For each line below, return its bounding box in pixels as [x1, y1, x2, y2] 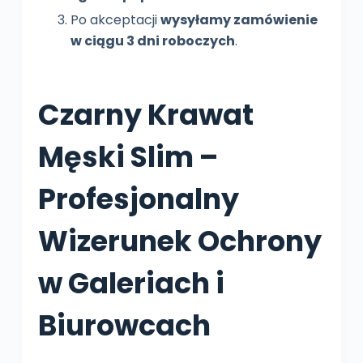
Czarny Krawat [37, 95, 254, 135]
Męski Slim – [37, 137, 218, 177]
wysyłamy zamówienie [160, 10, 318, 29]
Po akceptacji [70, 10, 160, 29]
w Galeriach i [37, 263, 224, 304]
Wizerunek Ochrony [37, 221, 322, 262]
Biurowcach [37, 305, 211, 346]
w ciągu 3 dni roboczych [70, 31, 235, 50]
